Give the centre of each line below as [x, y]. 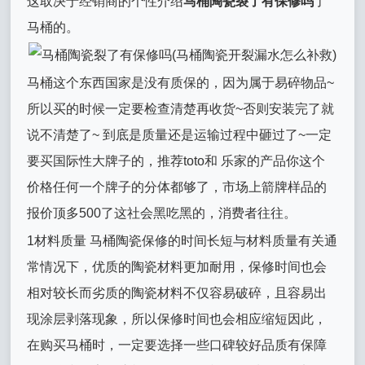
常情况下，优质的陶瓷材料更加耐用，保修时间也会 [177, 267]
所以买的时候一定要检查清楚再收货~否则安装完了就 [181, 109]
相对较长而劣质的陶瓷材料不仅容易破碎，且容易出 [177, 293]
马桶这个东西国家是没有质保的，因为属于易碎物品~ [181, 83]
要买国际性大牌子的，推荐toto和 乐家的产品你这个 [176, 161]
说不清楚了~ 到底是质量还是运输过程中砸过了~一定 [180, 135]
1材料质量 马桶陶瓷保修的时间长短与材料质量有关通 [182, 241]
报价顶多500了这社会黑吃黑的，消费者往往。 [162, 213]
